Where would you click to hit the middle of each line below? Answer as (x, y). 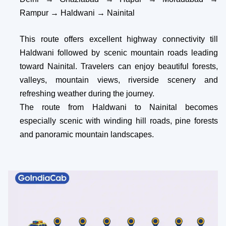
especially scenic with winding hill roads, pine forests (119, 121)
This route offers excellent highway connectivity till (119, 39)
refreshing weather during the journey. (87, 93)
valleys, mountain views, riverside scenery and (119, 80)
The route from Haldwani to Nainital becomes (119, 107)
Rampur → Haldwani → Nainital (77, 13)
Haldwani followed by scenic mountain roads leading (119, 52)
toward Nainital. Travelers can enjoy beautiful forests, (119, 66)
